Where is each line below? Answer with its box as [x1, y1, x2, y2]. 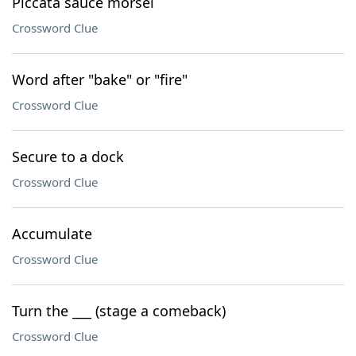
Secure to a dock [12, 147, 124, 166]
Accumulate [12, 224, 92, 243]
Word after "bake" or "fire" [12, 70, 188, 89]
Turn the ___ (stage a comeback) [12, 301, 226, 320]
